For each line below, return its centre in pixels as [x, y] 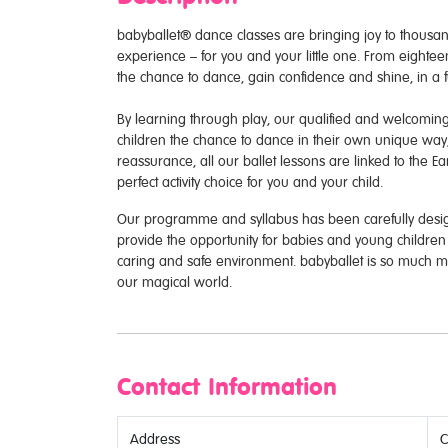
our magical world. [176, 282]
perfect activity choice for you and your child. [250, 182]
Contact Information [227, 387]
